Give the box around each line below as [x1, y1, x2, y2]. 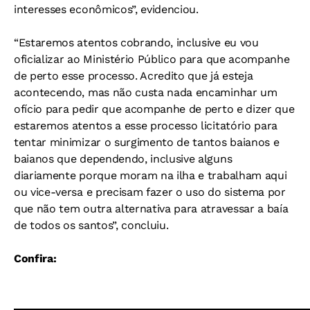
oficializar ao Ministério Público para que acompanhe [14, 52, 290, 66]
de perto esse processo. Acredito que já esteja [14, 69, 253, 82]
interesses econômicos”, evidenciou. [14, 2, 199, 16]
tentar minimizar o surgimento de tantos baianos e [14, 135, 280, 149]
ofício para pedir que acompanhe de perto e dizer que [14, 102, 295, 116]
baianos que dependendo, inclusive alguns [14, 152, 232, 165]
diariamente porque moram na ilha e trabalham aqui [14, 168, 287, 182]
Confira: [14, 251, 57, 265]
